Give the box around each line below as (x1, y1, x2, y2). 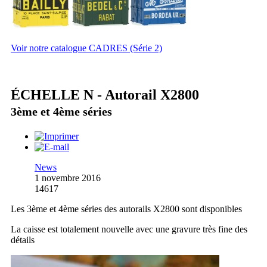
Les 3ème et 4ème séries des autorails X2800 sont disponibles (11, 203, 242, 214)
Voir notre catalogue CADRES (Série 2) (11, 42, 162, 53)
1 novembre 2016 (35, 172, 101, 183)
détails (11, 234, 35, 245)
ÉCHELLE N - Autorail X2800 (11, 86, 199, 103)
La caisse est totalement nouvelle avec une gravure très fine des (11, 223, 247, 234)
